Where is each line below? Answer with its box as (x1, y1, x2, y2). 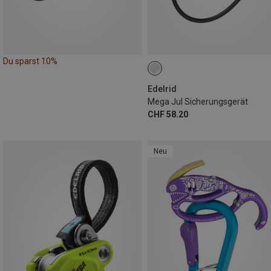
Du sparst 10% (3, 56, 57, 67)
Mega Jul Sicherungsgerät (148, 97, 248, 107)
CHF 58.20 (148, 109, 188, 120)
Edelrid (148, 84, 177, 94)
